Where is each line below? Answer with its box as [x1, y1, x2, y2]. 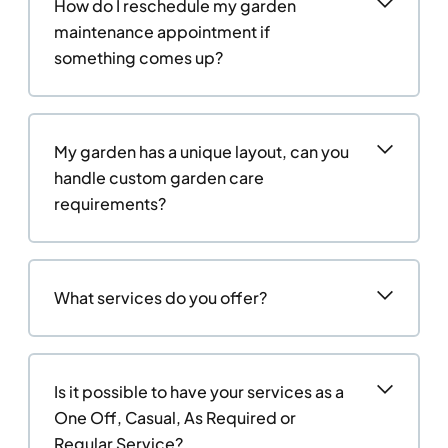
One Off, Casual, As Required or [54, 407, 296, 428]
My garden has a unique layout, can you [54, 141, 349, 162]
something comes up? [54, 47, 223, 68]
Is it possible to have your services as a [54, 381, 344, 402]
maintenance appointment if [54, 21, 270, 42]
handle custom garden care [54, 167, 264, 188]
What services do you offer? [54, 287, 267, 308]
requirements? [54, 193, 166, 214]
